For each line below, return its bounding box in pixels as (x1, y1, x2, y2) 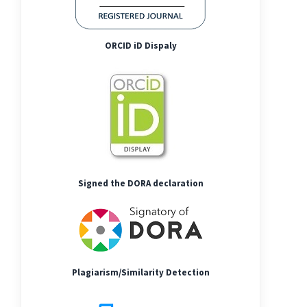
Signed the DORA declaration (77, 177, 204, 190)
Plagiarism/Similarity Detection (71, 267, 210, 279)
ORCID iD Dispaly (104, 40, 177, 52)
